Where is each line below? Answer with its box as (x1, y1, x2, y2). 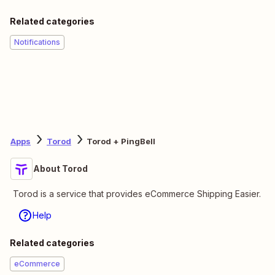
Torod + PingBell (87, 136, 155, 147)
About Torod (33, 163, 88, 174)
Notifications (14, 37, 60, 47)
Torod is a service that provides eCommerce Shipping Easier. (13, 188, 261, 199)
